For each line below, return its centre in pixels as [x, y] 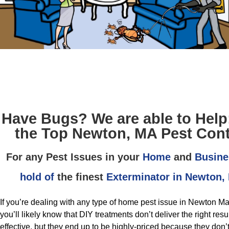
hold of [37, 177]
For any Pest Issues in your [74, 157]
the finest [80, 177]
